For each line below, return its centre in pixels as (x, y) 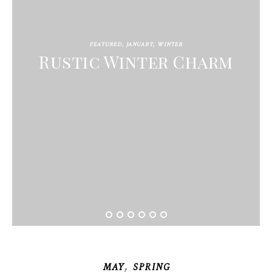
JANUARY (139, 45)
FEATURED (106, 45)
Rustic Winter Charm (136, 62)
